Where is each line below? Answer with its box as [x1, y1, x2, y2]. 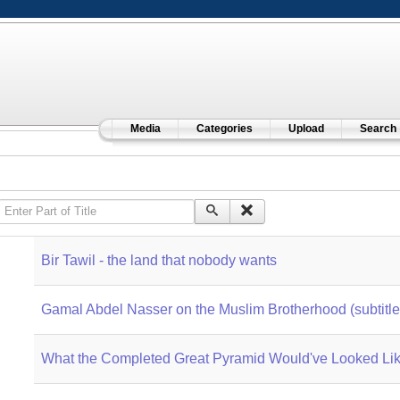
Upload [287, 122, 324, 135]
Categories [196, 122, 253, 135]
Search [359, 122, 396, 135]
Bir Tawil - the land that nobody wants [40, 253, 277, 268]
